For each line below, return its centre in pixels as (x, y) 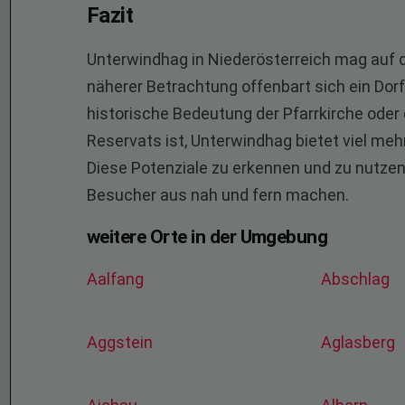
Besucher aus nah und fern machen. (218, 195)
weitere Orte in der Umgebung (207, 237)
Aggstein (122, 342)
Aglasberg (360, 342)
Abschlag (358, 279)
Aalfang (117, 279)
